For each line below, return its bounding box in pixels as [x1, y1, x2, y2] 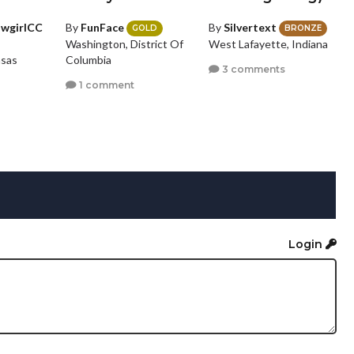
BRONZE [284, 23, 322, 34]
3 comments [220, 62, 286, 75]
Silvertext [224, 20, 277, 34]
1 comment [76, 78, 134, 91]
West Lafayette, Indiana [209, 37, 329, 51]
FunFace [80, 20, 124, 34]
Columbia [65, 53, 111, 67]
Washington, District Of [65, 37, 183, 51]
